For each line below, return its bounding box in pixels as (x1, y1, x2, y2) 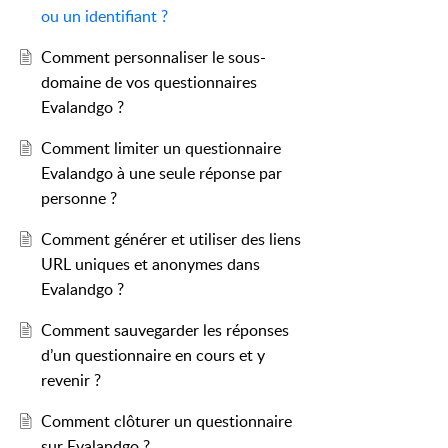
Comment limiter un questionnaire (40, 137, 281, 160)
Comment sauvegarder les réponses (40, 319, 289, 342)
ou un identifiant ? (40, 5, 168, 28)
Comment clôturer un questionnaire (40, 410, 292, 433)
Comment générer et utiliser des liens (40, 228, 301, 251)
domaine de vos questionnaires (40, 71, 257, 94)
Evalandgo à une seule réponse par (40, 162, 282, 185)
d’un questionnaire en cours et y (40, 344, 265, 367)
